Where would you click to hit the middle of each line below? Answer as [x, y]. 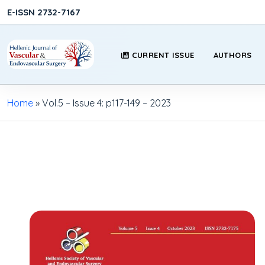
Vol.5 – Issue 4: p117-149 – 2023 [106, 103]
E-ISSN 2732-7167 [43, 12]
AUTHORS [232, 55]
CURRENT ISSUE [163, 55]
